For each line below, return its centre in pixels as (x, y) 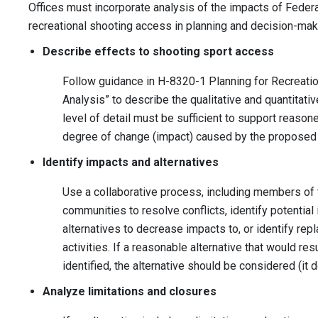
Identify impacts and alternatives (131, 163)
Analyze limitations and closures (130, 292)
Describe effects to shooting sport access (158, 52)
